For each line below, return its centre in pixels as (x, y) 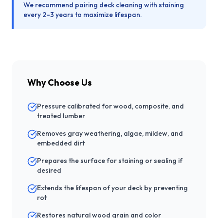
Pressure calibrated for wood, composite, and (110, 106)
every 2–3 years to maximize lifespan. (83, 15)
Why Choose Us (60, 83)
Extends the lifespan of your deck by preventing (112, 188)
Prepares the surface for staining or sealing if (110, 161)
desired (49, 171)
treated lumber (61, 116)
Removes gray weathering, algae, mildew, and (110, 134)
